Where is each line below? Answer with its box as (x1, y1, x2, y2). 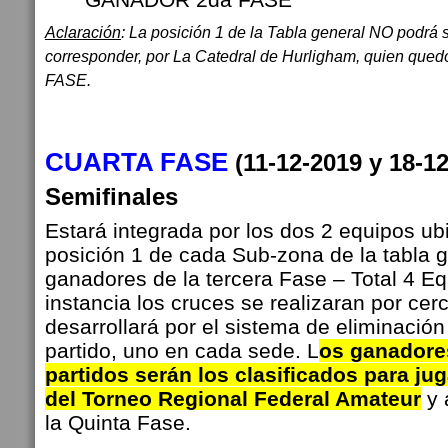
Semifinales (45, 184, 199, 210)
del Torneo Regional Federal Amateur (45, 387, 421, 410)
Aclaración (45, 23, 121, 41)
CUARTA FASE (45, 148, 235, 176)
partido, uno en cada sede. (45, 339, 307, 362)
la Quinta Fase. (45, 411, 191, 434)
